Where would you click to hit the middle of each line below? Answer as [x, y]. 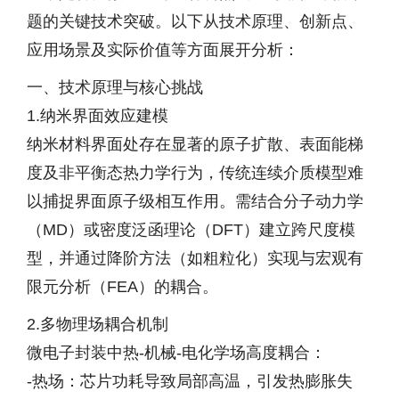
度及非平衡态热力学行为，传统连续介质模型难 [195, 173]
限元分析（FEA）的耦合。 [122, 287]
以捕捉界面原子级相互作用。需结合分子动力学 [195, 201]
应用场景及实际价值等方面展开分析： [163, 50]
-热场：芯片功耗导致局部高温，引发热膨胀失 [190, 381]
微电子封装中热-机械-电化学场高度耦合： [176, 353]
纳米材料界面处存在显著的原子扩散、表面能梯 [195, 144]
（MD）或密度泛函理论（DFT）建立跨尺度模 [191, 230]
